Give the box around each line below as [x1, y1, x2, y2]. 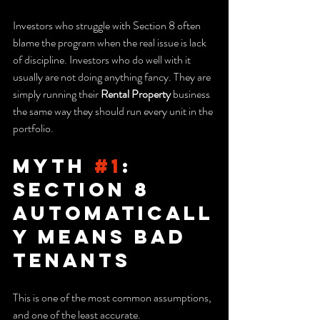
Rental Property [101, 85, 171, 102]
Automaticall [13, 200, 214, 225]
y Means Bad [13, 224, 195, 249]
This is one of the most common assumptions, [13, 289, 214, 306]
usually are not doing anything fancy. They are [13, 68, 213, 85]
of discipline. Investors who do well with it [13, 51, 193, 68]
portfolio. [13, 119, 54, 136]
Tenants [13, 247, 131, 272]
